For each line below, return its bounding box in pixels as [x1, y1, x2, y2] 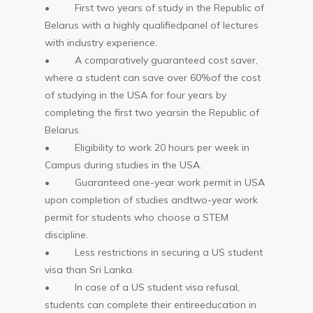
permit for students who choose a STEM [45, 211, 229, 224]
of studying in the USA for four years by [45, 89, 227, 101]
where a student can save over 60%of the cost [45, 71, 261, 84]
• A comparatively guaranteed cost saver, [45, 54, 259, 66]
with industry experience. [45, 36, 158, 49]
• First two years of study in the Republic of [45, 1, 265, 14]
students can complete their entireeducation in [45, 298, 257, 311]
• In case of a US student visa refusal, [45, 281, 240, 293]
